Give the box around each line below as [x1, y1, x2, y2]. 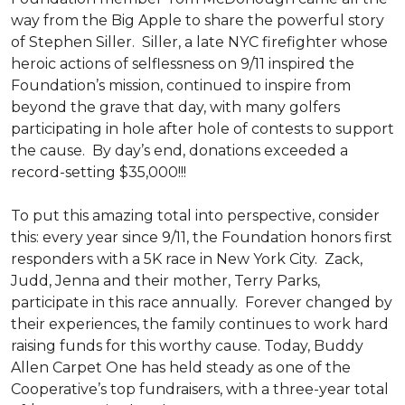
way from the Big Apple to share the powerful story [11, 12, 384, 29]
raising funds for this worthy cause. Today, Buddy [11, 337, 363, 354]
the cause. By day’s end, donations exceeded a [11, 142, 348, 159]
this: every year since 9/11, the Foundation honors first [11, 229, 392, 246]
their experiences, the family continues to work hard [11, 316, 389, 333]
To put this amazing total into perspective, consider [11, 207, 380, 224]
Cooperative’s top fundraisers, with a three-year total [11, 381, 389, 398]
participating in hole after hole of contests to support [11, 120, 394, 137]
